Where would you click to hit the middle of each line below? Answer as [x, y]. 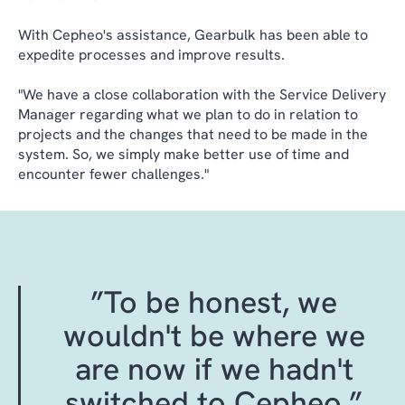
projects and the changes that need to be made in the [193, 134]
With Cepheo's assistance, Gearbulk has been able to [193, 34]
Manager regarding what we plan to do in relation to [188, 114]
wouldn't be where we [214, 335]
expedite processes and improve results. [151, 54]
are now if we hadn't [214, 368]
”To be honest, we [214, 301]
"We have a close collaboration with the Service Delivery [202, 94]
